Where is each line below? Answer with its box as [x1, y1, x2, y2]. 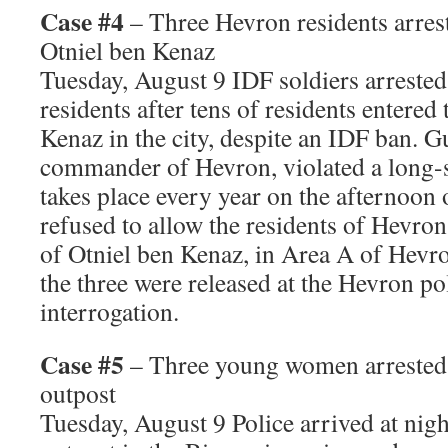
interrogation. [40, 294, 179, 328]
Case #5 [40, 345, 124, 383]
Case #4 [40, 2, 124, 40]
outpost [40, 376, 116, 410]
